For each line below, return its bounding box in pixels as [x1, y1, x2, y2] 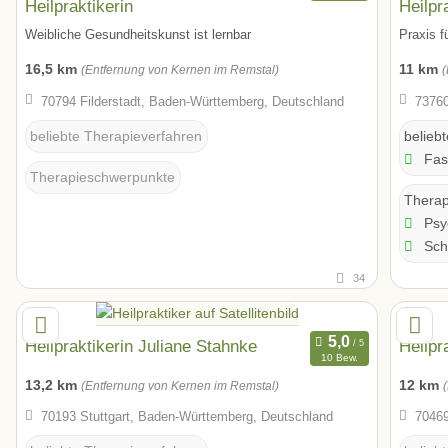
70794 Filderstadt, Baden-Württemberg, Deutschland [40, 93, 344, 109]
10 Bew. [320, 352, 358, 364]
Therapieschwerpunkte [30, 169, 175, 185]
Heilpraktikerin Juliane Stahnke [25, 335, 257, 356]
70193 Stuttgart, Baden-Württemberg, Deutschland [40, 408, 333, 424]
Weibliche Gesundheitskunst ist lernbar [25, 27, 251, 43]
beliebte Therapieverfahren [30, 128, 202, 144]
